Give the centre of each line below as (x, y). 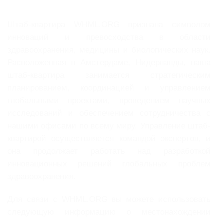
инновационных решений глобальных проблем (109, 163)
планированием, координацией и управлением (109, 88)
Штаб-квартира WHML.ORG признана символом (109, 24)
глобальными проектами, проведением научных (109, 100)
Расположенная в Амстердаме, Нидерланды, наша (109, 62)
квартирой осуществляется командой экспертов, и (109, 138)
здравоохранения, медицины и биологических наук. (109, 50)
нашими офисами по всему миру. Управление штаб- (109, 126)
